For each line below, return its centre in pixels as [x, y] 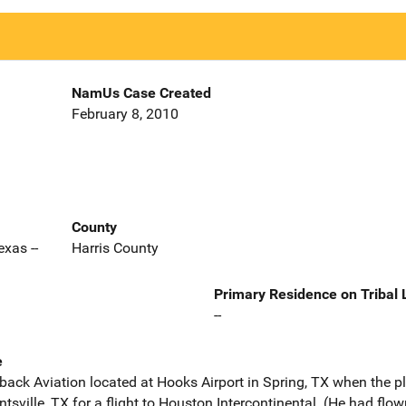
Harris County [115, 247]
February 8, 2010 [125, 114]
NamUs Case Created [141, 93]
